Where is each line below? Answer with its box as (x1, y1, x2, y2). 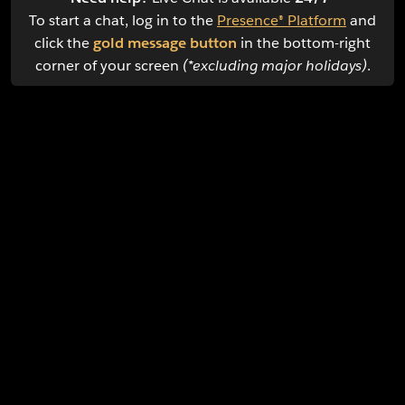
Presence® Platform (217, 11, 346, 31)
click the (34, 33, 93, 53)
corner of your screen (34, 56, 183, 76)
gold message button (93, 33, 237, 53)
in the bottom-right (237, 33, 371, 53)
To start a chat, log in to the (29, 11, 217, 31)
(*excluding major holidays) (182, 56, 367, 76)
